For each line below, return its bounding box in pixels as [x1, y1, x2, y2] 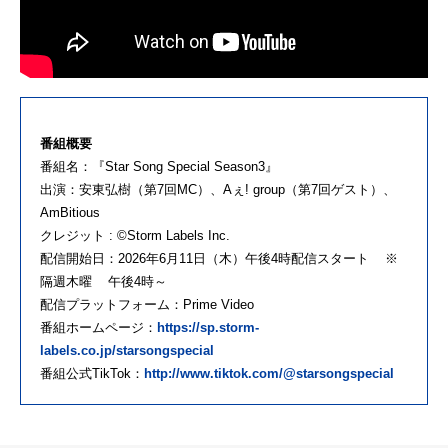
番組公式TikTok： [40, 366, 144, 382]
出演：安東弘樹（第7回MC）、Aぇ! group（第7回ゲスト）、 [40, 182, 396, 198]
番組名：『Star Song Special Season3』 [40, 159, 278, 175]
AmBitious [40, 205, 100, 221]
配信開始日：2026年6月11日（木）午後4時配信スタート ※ [40, 251, 398, 267]
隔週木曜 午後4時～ [40, 274, 167, 290]
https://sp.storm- [157, 320, 259, 336]
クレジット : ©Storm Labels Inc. [40, 228, 230, 244]
